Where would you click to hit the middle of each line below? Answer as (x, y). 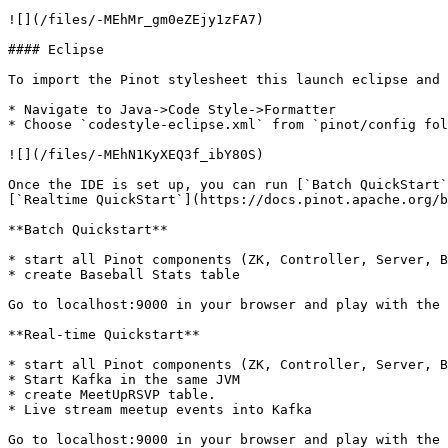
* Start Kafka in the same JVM (124, 379)
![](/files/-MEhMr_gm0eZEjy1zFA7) (136, 19)
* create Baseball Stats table (124, 274)
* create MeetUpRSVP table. (112, 394)
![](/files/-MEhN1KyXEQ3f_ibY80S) (136, 154)
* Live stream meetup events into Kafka (160, 409)
